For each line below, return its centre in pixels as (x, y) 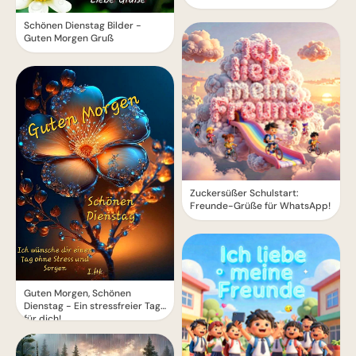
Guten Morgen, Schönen (77, 294)
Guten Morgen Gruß (69, 38)
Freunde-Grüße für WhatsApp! (260, 206)
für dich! (43, 319)
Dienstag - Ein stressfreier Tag (92, 306)
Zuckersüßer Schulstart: (244, 193)
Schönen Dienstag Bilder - (83, 25)
